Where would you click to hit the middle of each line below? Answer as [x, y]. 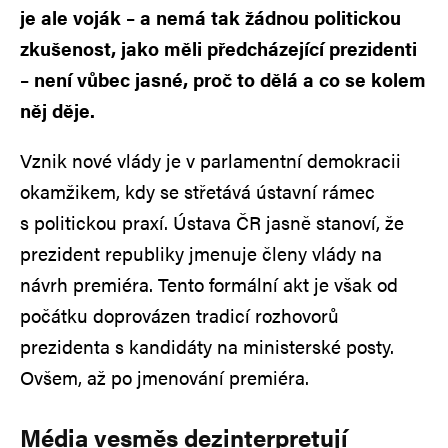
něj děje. [57, 110]
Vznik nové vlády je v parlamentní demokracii [210, 160]
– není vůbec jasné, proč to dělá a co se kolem [223, 79]
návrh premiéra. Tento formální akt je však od [209, 284]
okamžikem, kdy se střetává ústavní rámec [197, 191]
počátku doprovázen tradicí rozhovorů [179, 315]
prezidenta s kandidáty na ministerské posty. [207, 346]
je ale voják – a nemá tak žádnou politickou [210, 17]
